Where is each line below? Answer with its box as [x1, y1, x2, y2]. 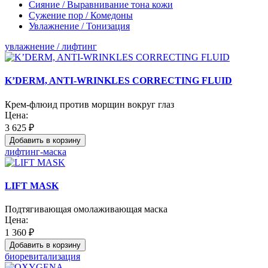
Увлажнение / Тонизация [29, 21, 130, 31]
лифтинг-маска [5, 146, 66, 157]
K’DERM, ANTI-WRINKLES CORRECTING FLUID [5, 75, 232, 86]
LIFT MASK [5, 180, 59, 191]
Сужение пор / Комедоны [29, 10, 133, 20]
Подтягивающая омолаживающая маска [5, 204, 167, 215]
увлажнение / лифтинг [5, 41, 97, 51]
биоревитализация [5, 251, 80, 262]
